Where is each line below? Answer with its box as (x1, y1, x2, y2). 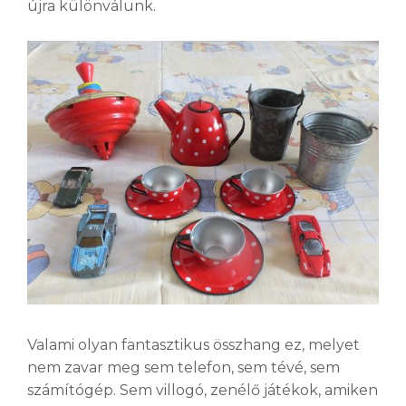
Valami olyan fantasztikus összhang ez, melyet (27, 336, 360, 354)
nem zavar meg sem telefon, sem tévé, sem (27, 359, 340, 377)
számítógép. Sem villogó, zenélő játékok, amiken (27, 382, 378, 400)
